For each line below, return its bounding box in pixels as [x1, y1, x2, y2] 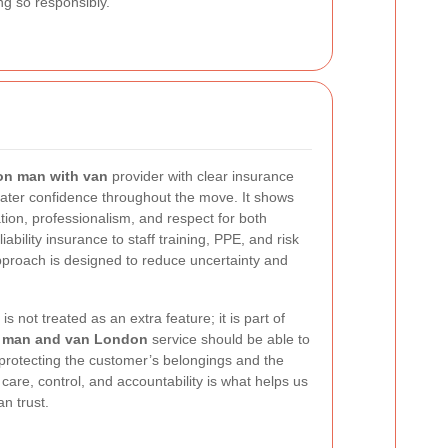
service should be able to [148, 331, 310, 347]
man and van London [2, 331, 148, 347]
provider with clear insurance [108, 168, 294, 184]
